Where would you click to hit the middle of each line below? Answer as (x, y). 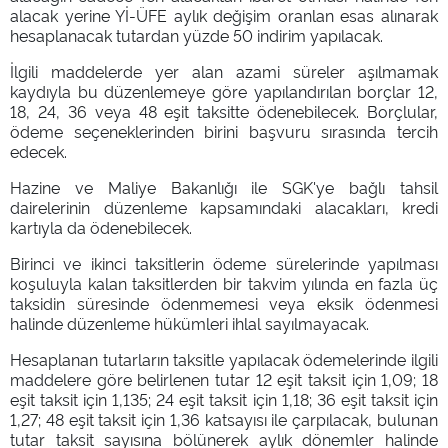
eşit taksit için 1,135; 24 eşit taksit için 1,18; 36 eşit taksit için (224, 398)
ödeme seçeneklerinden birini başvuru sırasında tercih (224, 130)
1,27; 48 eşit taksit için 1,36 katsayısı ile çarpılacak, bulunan (224, 418)
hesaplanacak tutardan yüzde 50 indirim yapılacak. (196, 34)
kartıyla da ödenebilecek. (101, 226)
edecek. (38, 150)
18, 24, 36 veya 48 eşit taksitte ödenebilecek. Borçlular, (224, 110)
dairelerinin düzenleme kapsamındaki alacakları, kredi (224, 206)
